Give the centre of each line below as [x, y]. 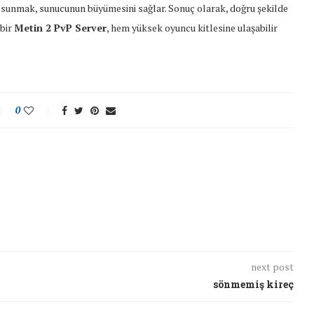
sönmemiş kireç [253, 285]
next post [272, 267]
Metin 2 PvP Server [60, 28]
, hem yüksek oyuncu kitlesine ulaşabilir [192, 28]
